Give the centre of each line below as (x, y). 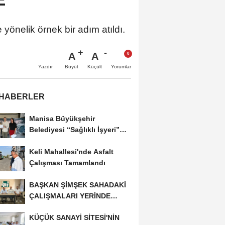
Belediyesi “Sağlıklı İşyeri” (74, 129)
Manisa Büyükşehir (62, 118)
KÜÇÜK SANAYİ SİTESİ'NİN (74, 218)
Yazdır (45, 66)
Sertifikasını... (52, 140)
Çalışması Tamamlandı (67, 162)
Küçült (95, 66)
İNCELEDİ (45, 207)
